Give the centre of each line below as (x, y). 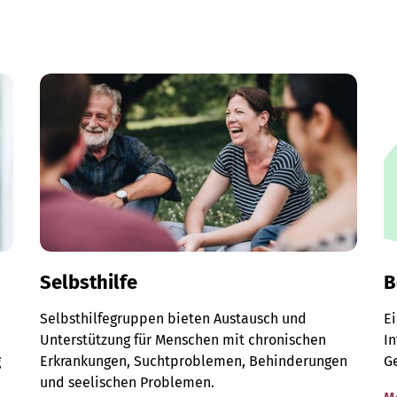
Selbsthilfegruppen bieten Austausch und (174, 319)
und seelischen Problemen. (128, 383)
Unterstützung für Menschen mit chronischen (183, 340)
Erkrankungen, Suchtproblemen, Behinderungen (194, 362)
